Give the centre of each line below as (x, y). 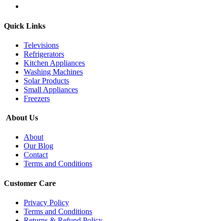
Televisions (41, 45)
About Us (21, 118)
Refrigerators (44, 54)
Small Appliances (51, 89)
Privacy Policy (46, 202)
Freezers (37, 98)
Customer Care (30, 183)
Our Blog (38, 146)
